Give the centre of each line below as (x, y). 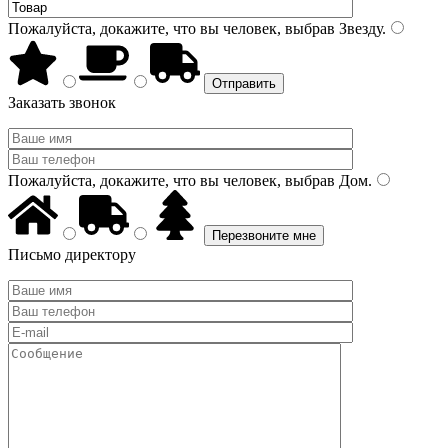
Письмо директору (72, 254)
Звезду (358, 28)
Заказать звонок (62, 102)
